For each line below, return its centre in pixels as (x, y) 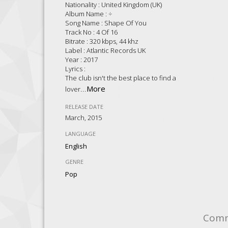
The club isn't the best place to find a (121, 78)
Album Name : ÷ (89, 13)
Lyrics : (76, 68)
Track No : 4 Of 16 (92, 32)
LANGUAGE (81, 133)
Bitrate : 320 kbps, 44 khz (102, 41)
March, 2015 (84, 117)
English (76, 146)
